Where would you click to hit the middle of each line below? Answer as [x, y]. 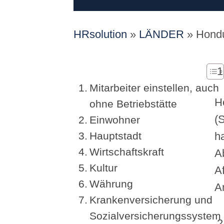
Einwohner [115, 119]
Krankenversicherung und [151, 199]
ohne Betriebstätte [133, 103]
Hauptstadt [116, 135]
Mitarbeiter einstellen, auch [154, 87]
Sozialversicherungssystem [155, 215]
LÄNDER [161, 34]
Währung [111, 183]
